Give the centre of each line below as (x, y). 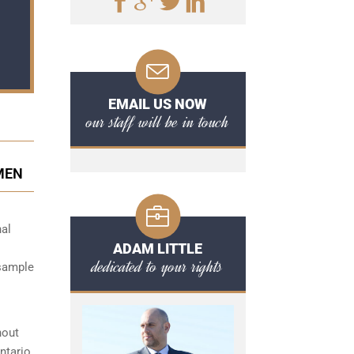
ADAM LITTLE (158, 249)
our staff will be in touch (158, 122)
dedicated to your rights (158, 266)
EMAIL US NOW (158, 104)
